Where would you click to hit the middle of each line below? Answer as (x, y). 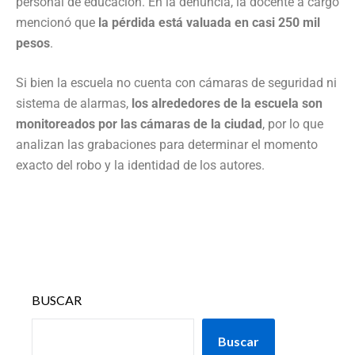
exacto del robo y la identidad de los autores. (140, 165)
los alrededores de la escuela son (227, 103)
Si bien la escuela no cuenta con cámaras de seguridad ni (176, 82)
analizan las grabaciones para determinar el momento (167, 144)
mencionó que (57, 22)
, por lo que (293, 124)
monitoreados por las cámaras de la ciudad (139, 124)
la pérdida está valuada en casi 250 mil (209, 22)
